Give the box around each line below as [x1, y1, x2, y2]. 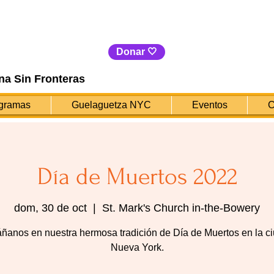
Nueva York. [110, 242, 164, 253]
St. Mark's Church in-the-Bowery [102, 202, 260, 215]
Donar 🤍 [116, 46, 157, 57]
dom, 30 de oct [14, 202, 87, 215]
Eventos [191, 100, 228, 111]
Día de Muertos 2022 [37, 163, 237, 191]
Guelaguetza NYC [72, 100, 151, 111]
